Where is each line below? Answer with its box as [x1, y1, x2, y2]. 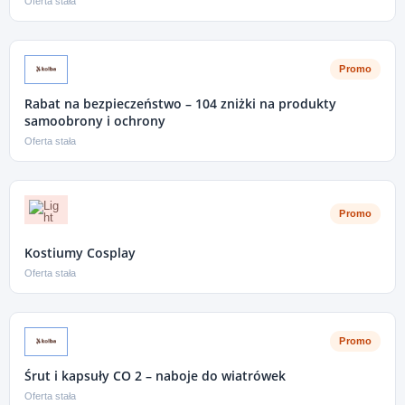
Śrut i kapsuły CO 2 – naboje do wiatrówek [24, 366, 286, 384]
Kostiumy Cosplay [24, 243, 136, 261]
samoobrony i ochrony [24, 111, 165, 129]
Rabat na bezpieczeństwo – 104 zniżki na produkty [24, 94, 336, 112]
